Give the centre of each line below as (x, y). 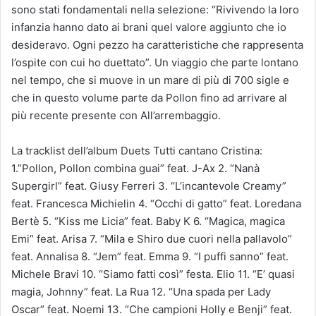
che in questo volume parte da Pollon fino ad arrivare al (149, 97)
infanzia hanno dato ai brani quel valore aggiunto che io (149, 27)
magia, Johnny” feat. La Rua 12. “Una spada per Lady (141, 291)
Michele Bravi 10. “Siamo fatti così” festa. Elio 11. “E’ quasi (153, 274)
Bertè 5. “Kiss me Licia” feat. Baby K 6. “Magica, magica (148, 221)
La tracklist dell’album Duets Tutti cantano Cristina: (137, 150)
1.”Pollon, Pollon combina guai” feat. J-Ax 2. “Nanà (135, 168)
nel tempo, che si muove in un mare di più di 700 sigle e (150, 80)
